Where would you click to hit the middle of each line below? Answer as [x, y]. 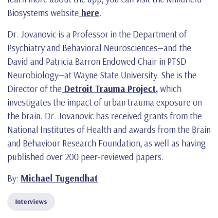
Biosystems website [43, 12]
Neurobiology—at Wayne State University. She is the [102, 75]
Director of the [35, 88]
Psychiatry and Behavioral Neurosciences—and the [99, 47]
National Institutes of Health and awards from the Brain [109, 129]
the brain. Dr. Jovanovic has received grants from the [105, 116]
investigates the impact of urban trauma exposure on [105, 102]
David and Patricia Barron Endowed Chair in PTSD [97, 61]
